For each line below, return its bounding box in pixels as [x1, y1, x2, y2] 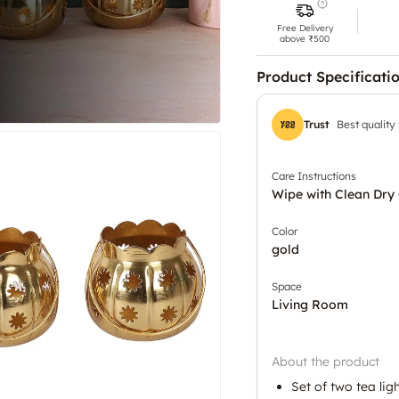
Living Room [272, 296, 348, 313]
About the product [272, 353, 379, 370]
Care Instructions [272, 168, 356, 183]
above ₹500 [280, 32, 330, 45]
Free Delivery [276, 21, 333, 34]
